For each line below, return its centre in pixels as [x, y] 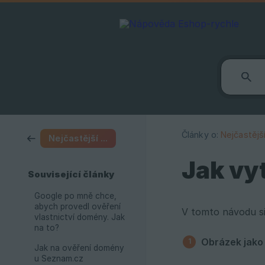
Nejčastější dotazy [104, 138]
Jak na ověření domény [79, 248]
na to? [47, 228]
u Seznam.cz [59, 258]
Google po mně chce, [75, 196]
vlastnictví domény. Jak [80, 217]
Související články [71, 174]
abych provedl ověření [77, 206]
